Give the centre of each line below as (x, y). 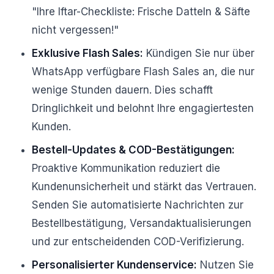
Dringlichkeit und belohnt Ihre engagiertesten (143, 108)
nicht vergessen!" (75, 30)
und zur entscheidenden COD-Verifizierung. (138, 242)
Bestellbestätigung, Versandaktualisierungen (142, 223)
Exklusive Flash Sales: (87, 53)
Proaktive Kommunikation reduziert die (126, 168)
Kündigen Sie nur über (199, 53)
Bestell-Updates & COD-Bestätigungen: (133, 150)
